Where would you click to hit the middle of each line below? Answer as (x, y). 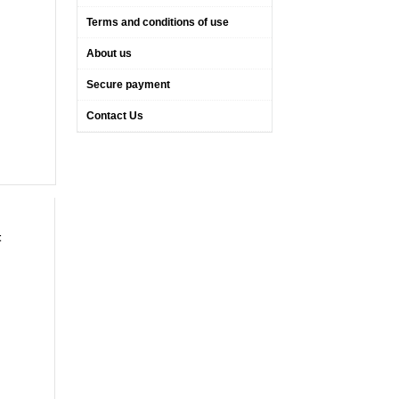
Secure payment (128, 85)
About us (109, 53)
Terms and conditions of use (158, 22)
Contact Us (115, 116)
